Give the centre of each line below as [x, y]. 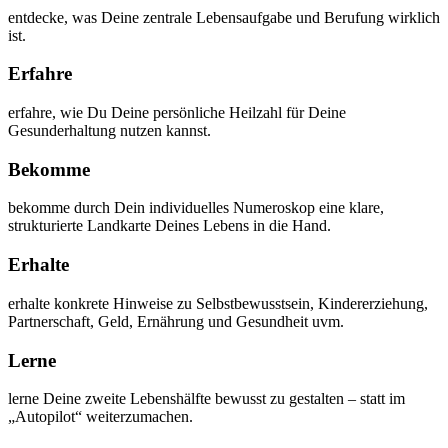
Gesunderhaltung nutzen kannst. [109, 130]
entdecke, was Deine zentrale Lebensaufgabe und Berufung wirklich [224, 17]
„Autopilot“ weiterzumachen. [100, 417]
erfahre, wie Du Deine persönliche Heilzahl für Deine [177, 112]
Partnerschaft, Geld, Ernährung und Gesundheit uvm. [176, 321]
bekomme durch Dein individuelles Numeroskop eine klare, [196, 208]
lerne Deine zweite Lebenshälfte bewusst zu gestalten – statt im [206, 399]
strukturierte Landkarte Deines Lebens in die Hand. [169, 226]
